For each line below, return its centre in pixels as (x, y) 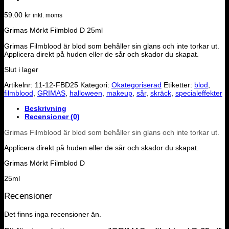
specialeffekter (199, 93)
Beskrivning (45, 109)
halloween (86, 93)
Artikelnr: (19, 85)
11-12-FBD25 (56, 85)
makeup (119, 93)
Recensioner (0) (52, 117)
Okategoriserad (136, 85)
